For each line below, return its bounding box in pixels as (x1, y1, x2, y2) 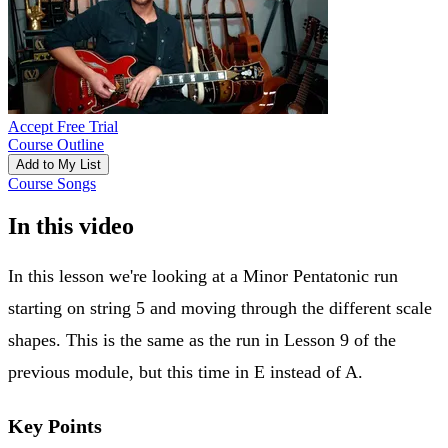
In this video (8, 212, 134, 239)
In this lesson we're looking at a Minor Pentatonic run (8, 265, 398, 286)
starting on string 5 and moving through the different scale (8, 297, 432, 318)
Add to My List (16, 156, 101, 172)
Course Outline (8, 135, 104, 153)
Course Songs (8, 174, 96, 192)
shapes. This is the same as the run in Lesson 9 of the (8, 329, 396, 350)
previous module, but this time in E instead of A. (8, 361, 363, 382)
